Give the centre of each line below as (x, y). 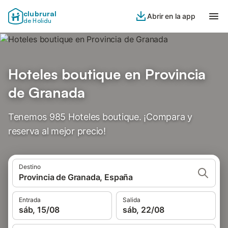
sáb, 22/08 (144, 210)
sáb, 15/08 (39, 210)
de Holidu (38, 21)
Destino (30, 167)
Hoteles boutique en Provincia (107, 74)
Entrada (30, 200)
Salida (132, 200)
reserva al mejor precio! (57, 131)
